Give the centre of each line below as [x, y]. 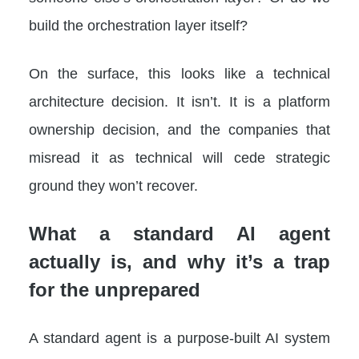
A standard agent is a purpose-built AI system [179, 338]
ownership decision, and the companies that [179, 129]
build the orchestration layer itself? [138, 25]
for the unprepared [115, 290]
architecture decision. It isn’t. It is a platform [179, 101]
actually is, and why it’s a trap [179, 262]
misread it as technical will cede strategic [179, 157]
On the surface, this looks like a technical [179, 73]
